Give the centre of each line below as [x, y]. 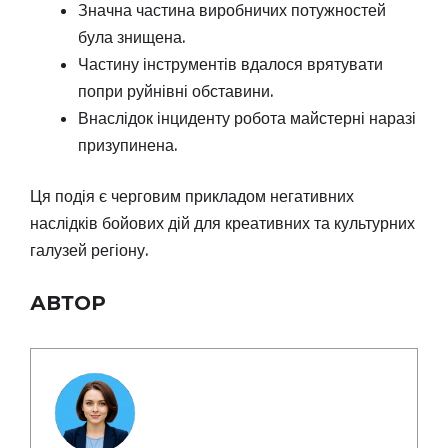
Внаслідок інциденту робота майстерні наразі [247, 117]
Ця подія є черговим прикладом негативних [192, 195]
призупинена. [127, 144]
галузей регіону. [89, 249]
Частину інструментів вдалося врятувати [230, 63]
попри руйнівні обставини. [175, 90]
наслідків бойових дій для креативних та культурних [222, 222]
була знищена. [131, 36]
